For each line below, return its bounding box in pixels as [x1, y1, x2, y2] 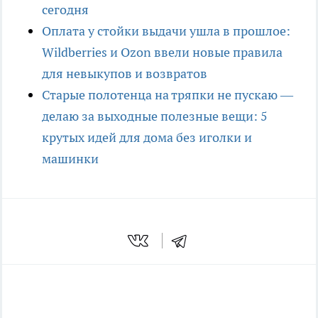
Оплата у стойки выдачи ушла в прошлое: [42, 23, 290, 40]
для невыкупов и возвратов [42, 65, 207, 82]
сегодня [42, 1, 89, 18]
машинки [42, 150, 99, 168]
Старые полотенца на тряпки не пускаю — [42, 87, 293, 104]
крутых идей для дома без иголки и [42, 129, 252, 146]
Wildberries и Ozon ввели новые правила [42, 44, 283, 61]
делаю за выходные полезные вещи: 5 [42, 108, 268, 125]
